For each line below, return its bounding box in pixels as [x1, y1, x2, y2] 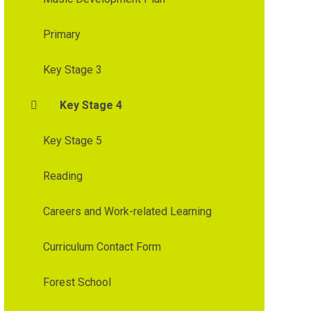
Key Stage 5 [42, 133, 102, 147]
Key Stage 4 [59, 98, 122, 112]
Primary [42, 27, 81, 41]
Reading [42, 169, 83, 183]
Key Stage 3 [42, 62, 102, 76]
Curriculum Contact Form [42, 239, 161, 253]
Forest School [42, 275, 111, 289]
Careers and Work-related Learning [42, 204, 212, 218]
